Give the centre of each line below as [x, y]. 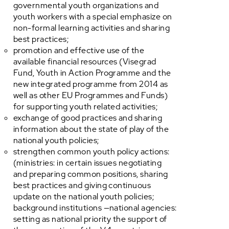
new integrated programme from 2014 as [91, 84]
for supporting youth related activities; [86, 107]
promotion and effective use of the [79, 50]
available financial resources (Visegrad [85, 62]
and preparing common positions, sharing [91, 174]
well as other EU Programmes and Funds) [91, 95]
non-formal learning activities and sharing [92, 28]
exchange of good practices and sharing [88, 118]
